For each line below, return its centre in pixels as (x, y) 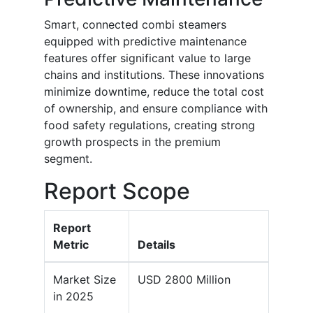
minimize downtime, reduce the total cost (154, 92)
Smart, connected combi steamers (135, 25)
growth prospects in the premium (132, 142)
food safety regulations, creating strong (150, 125)
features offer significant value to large (147, 58)
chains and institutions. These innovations (154, 75)
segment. (68, 159)
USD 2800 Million (184, 280)
